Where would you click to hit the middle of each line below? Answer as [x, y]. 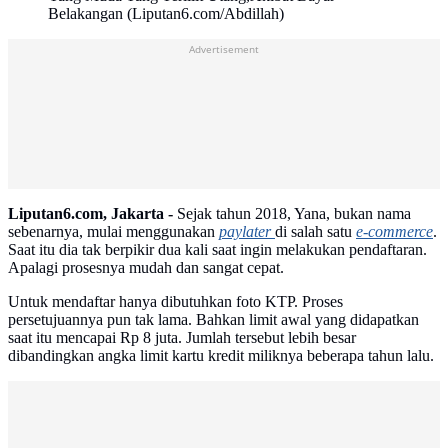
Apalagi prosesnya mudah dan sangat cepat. [146, 268]
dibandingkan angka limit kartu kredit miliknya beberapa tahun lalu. [223, 356]
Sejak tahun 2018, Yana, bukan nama [292, 214]
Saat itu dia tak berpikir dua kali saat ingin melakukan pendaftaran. [217, 250]
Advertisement [224, 106]
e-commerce [394, 232]
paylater [247, 232]
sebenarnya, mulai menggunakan [113, 232]
